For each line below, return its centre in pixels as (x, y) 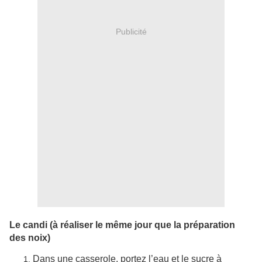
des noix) (30, 238)
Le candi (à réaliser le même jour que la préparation (122, 225)
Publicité (131, 31)
